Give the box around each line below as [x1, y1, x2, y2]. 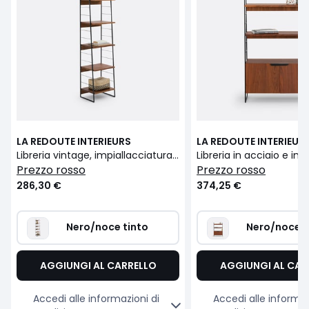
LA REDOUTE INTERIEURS [17, 134, 131, 149]
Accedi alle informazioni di [33, 292, 159, 306]
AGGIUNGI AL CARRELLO [39, 259, 157, 273]
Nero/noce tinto [66, 220, 148, 235]
